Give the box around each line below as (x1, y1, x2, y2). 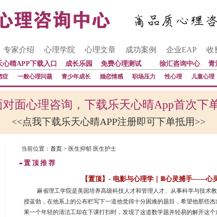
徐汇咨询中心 (159, 60, 200, 67)
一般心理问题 (17, 73, 52, 80)
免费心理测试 (101, 60, 141, 67)
